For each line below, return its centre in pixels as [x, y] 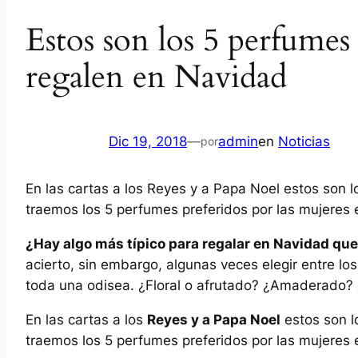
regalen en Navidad [156, 78]
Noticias [304, 141]
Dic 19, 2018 [148, 141]
